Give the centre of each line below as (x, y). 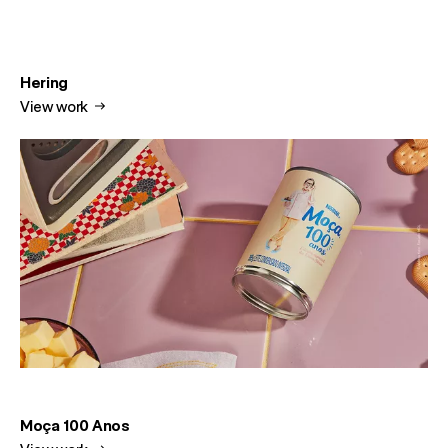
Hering (44, 83)
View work (56, 107)
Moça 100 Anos (75, 426)
